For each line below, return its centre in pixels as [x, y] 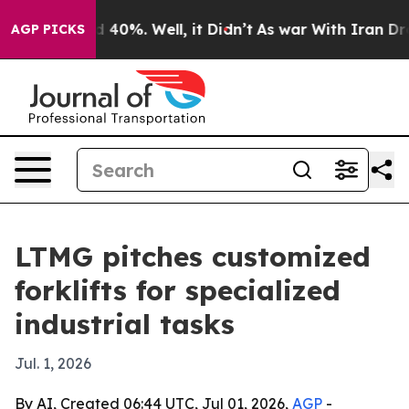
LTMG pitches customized [193, 257]
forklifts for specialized [178, 290]
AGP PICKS [48, 29]
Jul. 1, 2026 [53, 363]
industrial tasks [125, 324]
